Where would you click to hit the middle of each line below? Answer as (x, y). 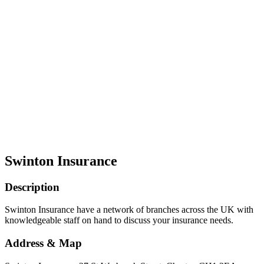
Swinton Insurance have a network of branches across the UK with (129, 210)
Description (32, 187)
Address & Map (43, 243)
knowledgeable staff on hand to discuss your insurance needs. (119, 220)
